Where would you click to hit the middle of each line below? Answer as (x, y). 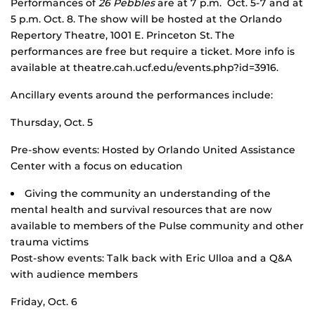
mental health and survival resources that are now (141, 210)
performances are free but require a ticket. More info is (153, 52)
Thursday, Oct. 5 (52, 123)
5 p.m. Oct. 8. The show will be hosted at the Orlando (146, 19)
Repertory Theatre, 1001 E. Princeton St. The (123, 36)
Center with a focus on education (97, 166)
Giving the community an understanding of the (148, 194)
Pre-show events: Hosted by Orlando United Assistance (153, 150)
